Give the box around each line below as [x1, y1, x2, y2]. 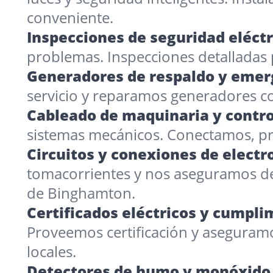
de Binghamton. [27, 183, 135, 203]
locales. [27, 241, 76, 261]
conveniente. [27, 7, 113, 27]
